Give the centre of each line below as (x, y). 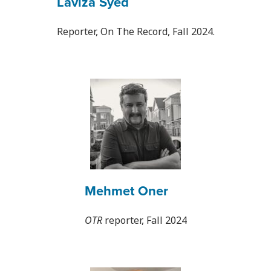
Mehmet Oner (126, 191)
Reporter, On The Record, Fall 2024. (135, 32)
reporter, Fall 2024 (144, 220)
